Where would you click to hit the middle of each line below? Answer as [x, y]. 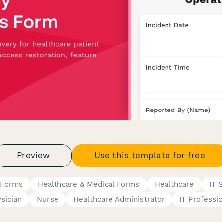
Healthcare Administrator [119, 199]
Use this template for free [150, 155]
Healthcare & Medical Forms [88, 184]
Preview [33, 155]
